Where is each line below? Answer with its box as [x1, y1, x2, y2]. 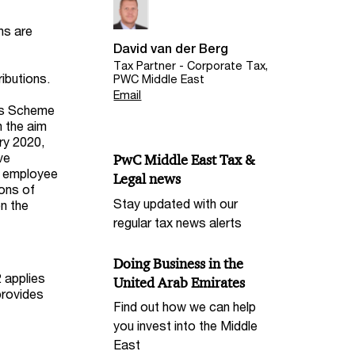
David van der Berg [113, 40, 229, 56]
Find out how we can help [113, 299, 257, 315]
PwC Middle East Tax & [113, 151, 256, 169]
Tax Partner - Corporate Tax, [113, 59, 269, 73]
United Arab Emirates [113, 273, 246, 292]
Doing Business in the [113, 254, 244, 273]
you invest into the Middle [113, 318, 258, 334]
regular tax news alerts [113, 214, 242, 230]
